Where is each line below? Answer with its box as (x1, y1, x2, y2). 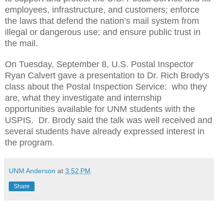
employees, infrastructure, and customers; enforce (5, 4, 200, 15)
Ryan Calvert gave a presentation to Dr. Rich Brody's (5, 70, 209, 80)
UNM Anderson (9, 166, 55, 175)
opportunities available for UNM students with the (5, 104, 195, 114)
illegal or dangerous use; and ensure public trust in (5, 27, 200, 37)
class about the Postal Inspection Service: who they (5, 81, 207, 91)
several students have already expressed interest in (5, 126, 204, 136)
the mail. (5, 38, 38, 48)
